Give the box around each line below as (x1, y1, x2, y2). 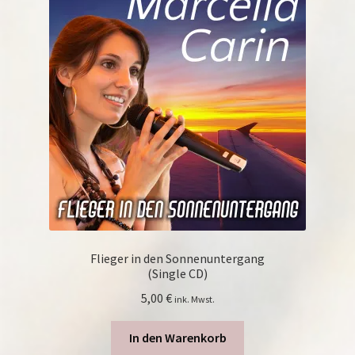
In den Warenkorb (128, 330, 227, 346)
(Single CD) (147, 265, 208, 281)
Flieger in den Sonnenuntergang (90, 250, 265, 266)
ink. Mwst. (174, 292, 215, 305)
